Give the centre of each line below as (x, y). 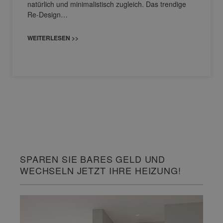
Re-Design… (48, 14)
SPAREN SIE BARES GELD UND (93, 159)
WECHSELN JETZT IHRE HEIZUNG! (101, 170)
